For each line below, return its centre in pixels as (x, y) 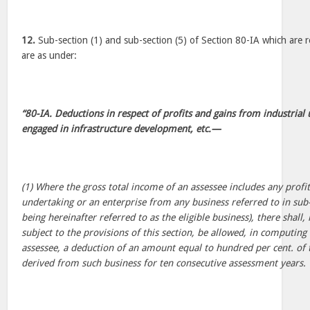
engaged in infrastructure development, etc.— (121, 129)
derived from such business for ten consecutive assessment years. (164, 263)
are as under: (49, 55)
